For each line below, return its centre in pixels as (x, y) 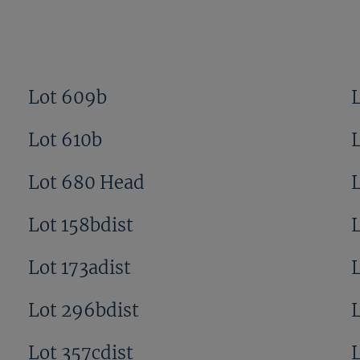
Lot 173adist (79, 267)
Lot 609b (67, 97)
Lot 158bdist (80, 225)
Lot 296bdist (83, 310)
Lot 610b (65, 139)
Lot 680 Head (86, 182)
